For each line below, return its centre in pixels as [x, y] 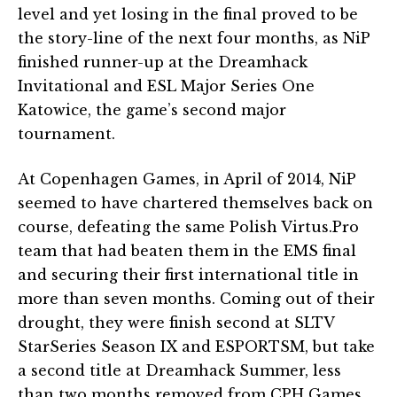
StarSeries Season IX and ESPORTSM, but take [196, 346]
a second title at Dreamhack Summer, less [179, 370]
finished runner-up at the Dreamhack [163, 62]
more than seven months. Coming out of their [196, 298]
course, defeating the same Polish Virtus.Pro [188, 226]
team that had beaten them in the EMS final [187, 250]
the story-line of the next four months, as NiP [194, 38]
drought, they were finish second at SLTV [176, 322]
